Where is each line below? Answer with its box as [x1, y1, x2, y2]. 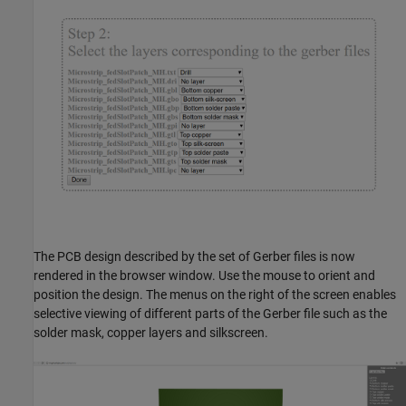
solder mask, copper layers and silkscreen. [34, 325, 268, 341]
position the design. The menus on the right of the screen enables [34, 287, 396, 303]
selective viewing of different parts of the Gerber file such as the [34, 306, 387, 322]
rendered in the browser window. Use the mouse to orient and [34, 268, 375, 284]
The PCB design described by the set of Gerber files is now [34, 249, 355, 265]
